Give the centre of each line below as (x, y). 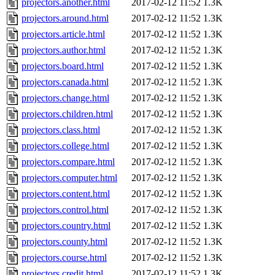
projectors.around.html (65, 18)
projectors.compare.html (68, 162)
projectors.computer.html (69, 178)
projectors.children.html (67, 114)
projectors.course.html (64, 258)
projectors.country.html (66, 226)
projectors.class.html (61, 130)
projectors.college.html (65, 146)
